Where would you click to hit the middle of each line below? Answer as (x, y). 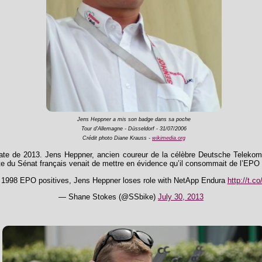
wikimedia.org (169, 138)
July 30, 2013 (181, 197)
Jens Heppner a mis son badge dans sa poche (134, 120)
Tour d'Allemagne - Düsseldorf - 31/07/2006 (134, 129)
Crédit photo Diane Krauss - (117, 138)
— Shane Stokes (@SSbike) (108, 197)
